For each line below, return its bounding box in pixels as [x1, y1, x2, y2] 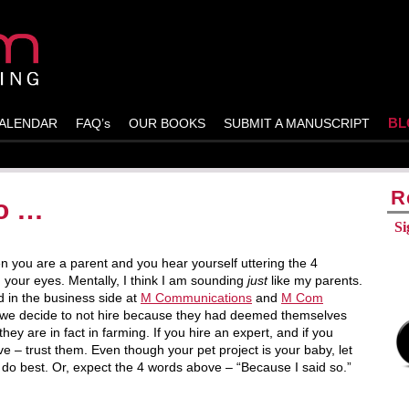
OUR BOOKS [129, 116, 205, 131]
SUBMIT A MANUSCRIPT [224, 116, 370, 131]
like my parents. [267, 273, 362, 288]
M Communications [141, 290, 252, 305]
